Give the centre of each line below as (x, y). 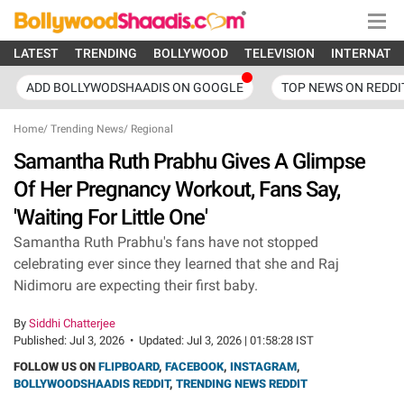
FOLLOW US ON (56, 367)
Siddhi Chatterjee (72, 323)
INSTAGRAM (263, 367)
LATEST (36, 53)
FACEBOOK (194, 367)
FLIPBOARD (129, 367)
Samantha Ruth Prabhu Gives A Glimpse (189, 161)
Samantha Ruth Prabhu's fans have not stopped (166, 242)
